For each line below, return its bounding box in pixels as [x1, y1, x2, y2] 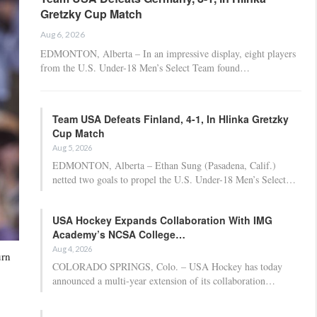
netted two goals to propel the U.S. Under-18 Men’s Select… [52, 172, 296, 186]
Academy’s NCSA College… [52, 226, 185, 241]
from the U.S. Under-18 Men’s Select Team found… [40, 60, 250, 74]
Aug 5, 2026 [52, 142, 92, 152]
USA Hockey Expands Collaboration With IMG [52, 212, 272, 227]
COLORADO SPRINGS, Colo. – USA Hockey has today [52, 259, 282, 273]
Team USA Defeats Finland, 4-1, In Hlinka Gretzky [52, 111, 289, 126]
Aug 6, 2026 [40, 28, 85, 40]
